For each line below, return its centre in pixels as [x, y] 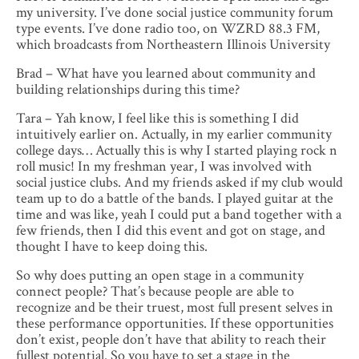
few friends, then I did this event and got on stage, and [171, 231]
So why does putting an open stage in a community [160, 276]
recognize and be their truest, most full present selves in [175, 308]
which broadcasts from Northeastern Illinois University [173, 45]
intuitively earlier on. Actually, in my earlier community [174, 135]
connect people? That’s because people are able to [155, 292]
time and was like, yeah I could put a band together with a [179, 215]
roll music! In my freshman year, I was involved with [164, 167]
